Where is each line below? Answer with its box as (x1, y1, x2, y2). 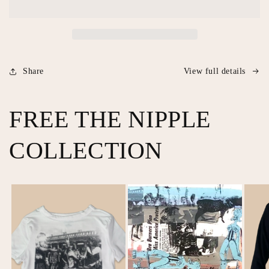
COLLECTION (9, 137, 163, 165)
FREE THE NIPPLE (9, 106, 211, 133)
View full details (183, 67, 246, 76)
